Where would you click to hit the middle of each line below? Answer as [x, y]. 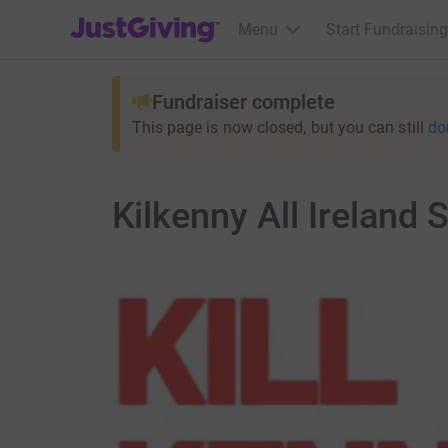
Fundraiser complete [243, 102]
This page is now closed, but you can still [277, 127]
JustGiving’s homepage [151, 16]
